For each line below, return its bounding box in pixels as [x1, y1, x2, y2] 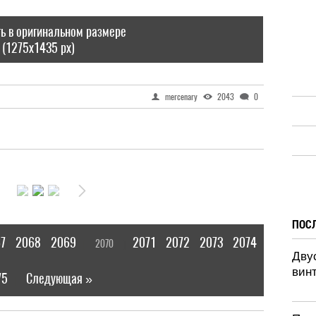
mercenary [165, 91, 197, 102]
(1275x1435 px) [1, 39, 75, 56]
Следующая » [26, 269, 92, 287]
